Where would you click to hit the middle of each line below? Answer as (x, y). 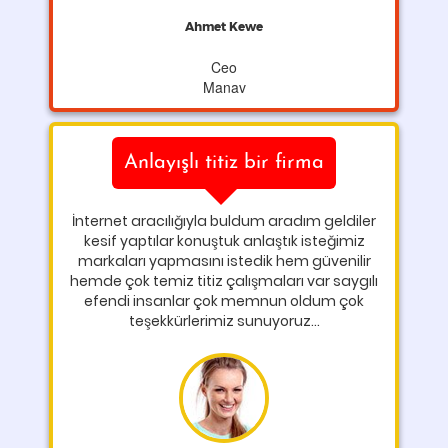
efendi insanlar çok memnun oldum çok (224, 301)
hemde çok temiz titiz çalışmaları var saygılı (224, 281)
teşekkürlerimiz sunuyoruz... (224, 321)
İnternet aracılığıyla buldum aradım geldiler (224, 221)
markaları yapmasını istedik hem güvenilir (224, 261)
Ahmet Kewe (224, 26)
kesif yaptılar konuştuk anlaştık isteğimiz (224, 241)
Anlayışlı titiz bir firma (224, 163)
